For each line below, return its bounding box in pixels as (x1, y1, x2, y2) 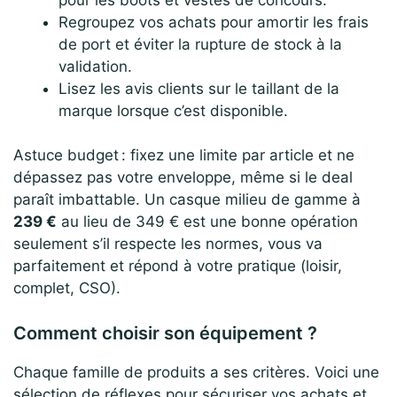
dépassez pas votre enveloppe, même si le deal (13, 168, 353, 187)
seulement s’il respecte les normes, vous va (13, 235, 323, 253)
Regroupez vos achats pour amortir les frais (58, 12, 369, 31)
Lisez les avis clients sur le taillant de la (58, 79, 339, 97)
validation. (58, 57, 132, 75)
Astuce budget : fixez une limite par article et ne (13, 146, 354, 165)
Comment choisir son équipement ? (13, 322, 317, 344)
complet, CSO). (13, 279, 121, 298)
